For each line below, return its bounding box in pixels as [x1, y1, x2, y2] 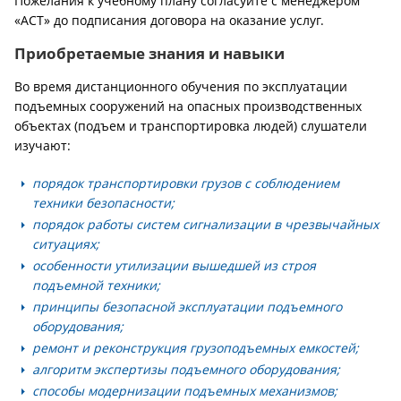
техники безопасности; [32, 194, 175, 211]
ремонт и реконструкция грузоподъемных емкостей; [32, 339, 359, 356]
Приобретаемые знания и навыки [14, 43, 285, 64]
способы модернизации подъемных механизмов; [32, 382, 337, 399]
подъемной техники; [32, 277, 160, 294]
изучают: [14, 137, 71, 154]
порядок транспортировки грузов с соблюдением [32, 175, 339, 192]
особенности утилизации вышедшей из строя [32, 257, 316, 274]
